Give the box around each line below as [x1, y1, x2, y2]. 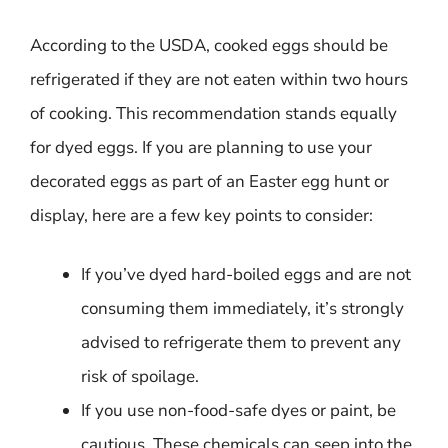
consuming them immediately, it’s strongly [81, 297, 404, 320]
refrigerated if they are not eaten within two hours [30, 67, 408, 91]
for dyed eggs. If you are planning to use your [30, 135, 372, 159]
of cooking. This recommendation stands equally [30, 101, 397, 125]
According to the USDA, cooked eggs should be [30, 33, 388, 57]
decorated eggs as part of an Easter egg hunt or [30, 169, 389, 193]
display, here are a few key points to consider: [30, 203, 373, 227]
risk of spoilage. [81, 365, 199, 388]
